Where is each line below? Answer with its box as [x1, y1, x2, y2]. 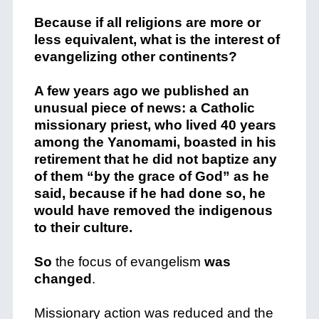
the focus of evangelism [55, 254, 201, 269]
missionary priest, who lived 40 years [33, 117, 276, 132]
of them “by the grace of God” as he [33, 169, 269, 184]
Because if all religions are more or [33, 15, 261, 30]
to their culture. [33, 220, 132, 235]
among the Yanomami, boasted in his [33, 135, 276, 150]
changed [33, 271, 92, 286]
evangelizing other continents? [33, 49, 237, 64]
